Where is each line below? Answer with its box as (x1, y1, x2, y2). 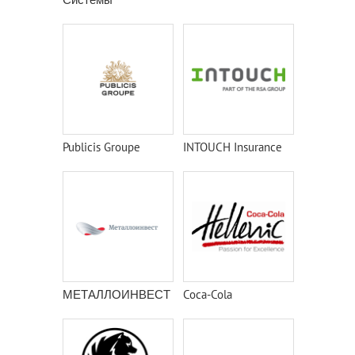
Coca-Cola (183, 287, 232, 302)
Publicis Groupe (63, 139, 140, 155)
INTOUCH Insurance (183, 139, 282, 155)
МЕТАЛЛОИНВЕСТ (63, 287, 170, 302)
